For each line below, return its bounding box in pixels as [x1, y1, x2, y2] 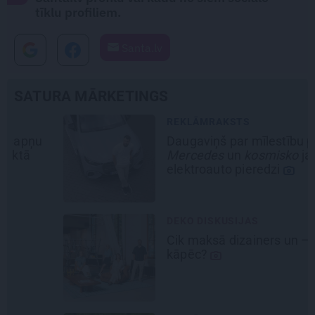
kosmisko [195, 148, 250, 163]
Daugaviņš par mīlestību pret [117, 134, 281, 149]
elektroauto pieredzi [117, 162, 234, 177]
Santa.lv [119, 41, 162, 56]
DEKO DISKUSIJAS [117, 215, 210, 227]
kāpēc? [117, 247, 162, 262]
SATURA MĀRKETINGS [14, 88, 169, 105]
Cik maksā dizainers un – [117, 233, 261, 248]
